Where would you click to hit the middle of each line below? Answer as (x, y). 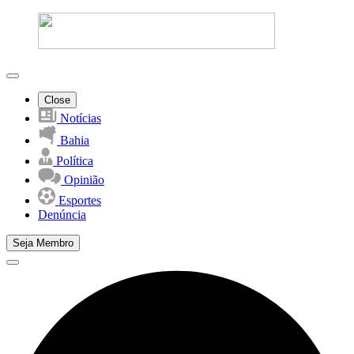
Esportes (78, 200)
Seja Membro (43, 243)
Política (73, 161)
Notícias (79, 118)
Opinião (83, 180)
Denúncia (62, 215)
